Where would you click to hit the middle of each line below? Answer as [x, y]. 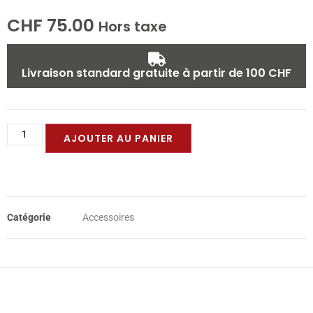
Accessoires [108, 217]
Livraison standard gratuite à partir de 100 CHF [156, 73]
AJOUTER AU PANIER [118, 138]
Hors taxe [133, 26]
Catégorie [29, 217]
